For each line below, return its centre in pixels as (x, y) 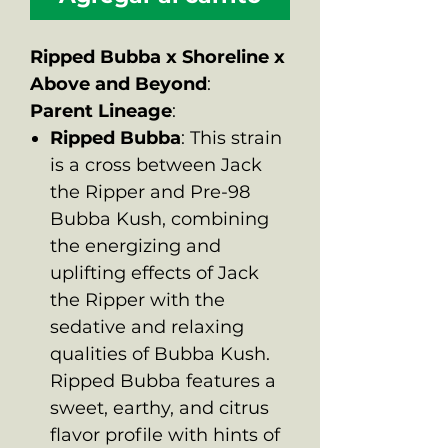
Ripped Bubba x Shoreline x (157, 56)
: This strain (231, 137)
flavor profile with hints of (165, 434)
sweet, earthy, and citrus (159, 407)
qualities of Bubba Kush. (160, 353)
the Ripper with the (137, 299)
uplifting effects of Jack (154, 272)
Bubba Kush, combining (159, 218)
